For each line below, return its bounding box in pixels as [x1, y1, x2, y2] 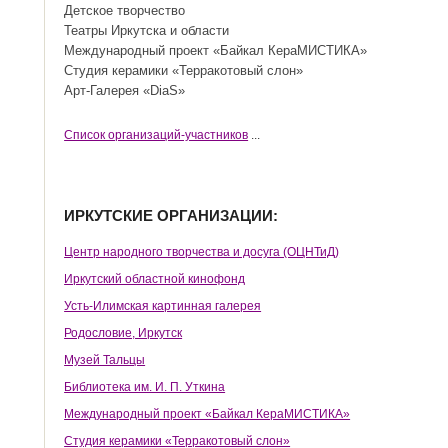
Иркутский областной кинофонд [64, 272, 246, 286]
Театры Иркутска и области [64, 23, 230, 38]
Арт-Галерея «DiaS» [64, 83, 186, 98]
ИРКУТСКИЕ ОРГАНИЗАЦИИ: [64, 207, 279, 224]
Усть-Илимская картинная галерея [64, 299, 262, 313]
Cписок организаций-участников [64, 128, 249, 142]
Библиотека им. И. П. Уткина [64, 380, 226, 394]
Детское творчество [64, 3, 186, 18]
